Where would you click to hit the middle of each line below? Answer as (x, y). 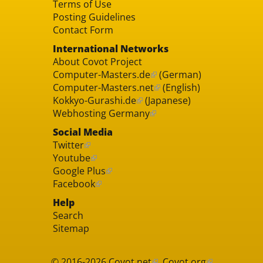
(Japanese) (166, 100)
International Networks (110, 48)
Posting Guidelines (94, 17)
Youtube (71, 158)
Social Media (82, 132)
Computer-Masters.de (101, 74)
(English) (180, 87)
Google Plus (79, 171)
